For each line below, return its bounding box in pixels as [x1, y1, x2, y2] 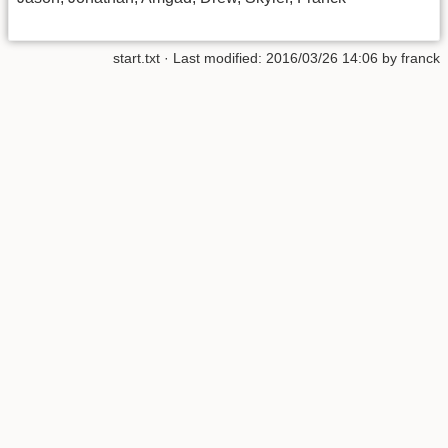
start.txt [113, 49, 160, 66]
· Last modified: [160, 49, 266, 66]
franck [401, 49, 440, 66]
